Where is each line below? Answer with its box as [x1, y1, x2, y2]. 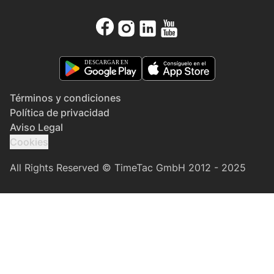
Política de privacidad [10, 106, 109, 119]
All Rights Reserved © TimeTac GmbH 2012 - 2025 [10, 161, 246, 174]
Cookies [10, 136, 48, 149]
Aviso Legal [10, 121, 63, 134]
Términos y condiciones [10, 92, 121, 105]
